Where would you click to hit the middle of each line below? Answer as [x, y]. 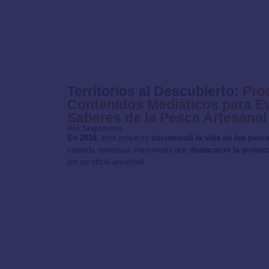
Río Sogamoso [95, 128]
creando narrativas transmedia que [128, 150]
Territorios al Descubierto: [153, 91]
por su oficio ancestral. [107, 162]
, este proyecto [124, 138]
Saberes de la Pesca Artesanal [167, 117]
